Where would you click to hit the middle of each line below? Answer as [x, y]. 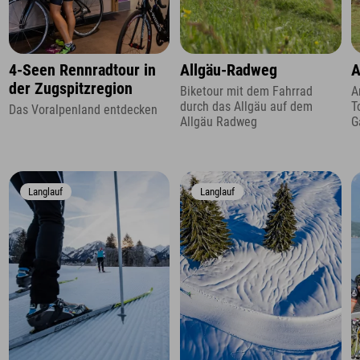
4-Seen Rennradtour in [82, 70]
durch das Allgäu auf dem [246, 107]
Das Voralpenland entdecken [83, 110]
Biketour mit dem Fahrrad [246, 92]
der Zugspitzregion [70, 88]
